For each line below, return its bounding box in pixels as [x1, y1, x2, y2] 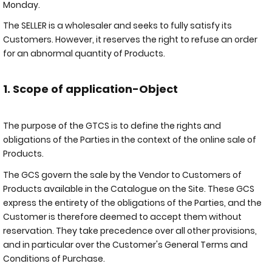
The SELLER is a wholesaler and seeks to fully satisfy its [3, 19, 232, 32]
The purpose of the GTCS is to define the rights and [3, 120, 221, 132]
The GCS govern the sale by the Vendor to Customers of [3, 168, 242, 181]
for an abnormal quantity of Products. [3, 47, 165, 59]
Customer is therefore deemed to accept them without [3, 210, 242, 223]
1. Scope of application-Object [3, 81, 178, 97]
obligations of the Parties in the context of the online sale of [3, 134, 256, 146]
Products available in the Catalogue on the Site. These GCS [3, 182, 254, 195]
